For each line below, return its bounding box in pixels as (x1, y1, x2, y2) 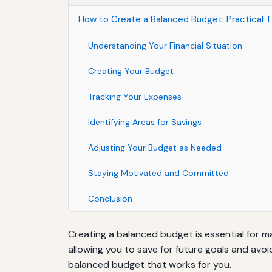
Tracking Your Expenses (88, 90, 182, 102)
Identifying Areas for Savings (88, 116, 202, 127)
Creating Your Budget (88, 65, 174, 76)
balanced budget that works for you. (68, 257, 231, 271)
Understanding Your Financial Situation (88, 39, 242, 51)
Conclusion (88, 192, 132, 204)
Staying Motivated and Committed (88, 167, 229, 178)
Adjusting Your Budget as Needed (88, 141, 222, 153)
